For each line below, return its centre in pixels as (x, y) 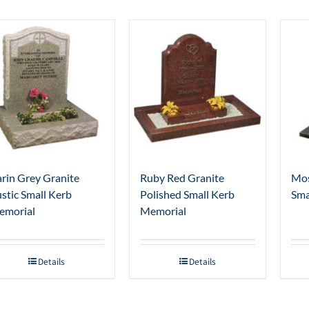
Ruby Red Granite (182, 178)
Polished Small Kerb (187, 195)
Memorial (163, 211)
